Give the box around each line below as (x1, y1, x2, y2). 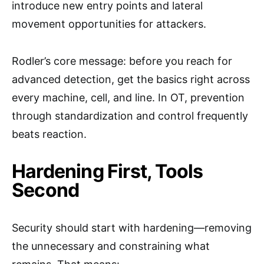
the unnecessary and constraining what (12, 240, 210, 252)
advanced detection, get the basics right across (12, 73, 250, 85)
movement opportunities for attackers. (12, 18, 206, 30)
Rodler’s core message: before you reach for (12, 55, 232, 67)
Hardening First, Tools (12, 160, 203, 183)
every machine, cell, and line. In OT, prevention (12, 91, 245, 104)
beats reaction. (12, 128, 87, 140)
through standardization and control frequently (12, 110, 248, 122)
